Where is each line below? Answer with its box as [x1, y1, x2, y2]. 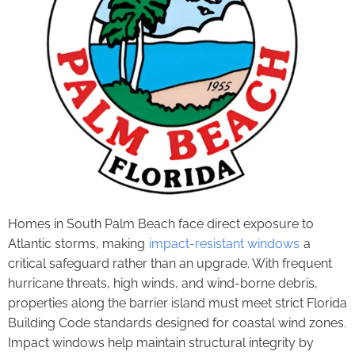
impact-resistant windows [149, 236, 300, 252]
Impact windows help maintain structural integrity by [8, 335, 314, 351]
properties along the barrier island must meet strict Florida [8, 296, 347, 311]
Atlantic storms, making [8, 236, 148, 252]
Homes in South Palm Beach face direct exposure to [8, 216, 314, 232]
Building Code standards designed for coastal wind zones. [8, 315, 346, 331]
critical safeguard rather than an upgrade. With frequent [8, 256, 332, 272]
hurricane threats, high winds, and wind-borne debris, [8, 276, 318, 292]
